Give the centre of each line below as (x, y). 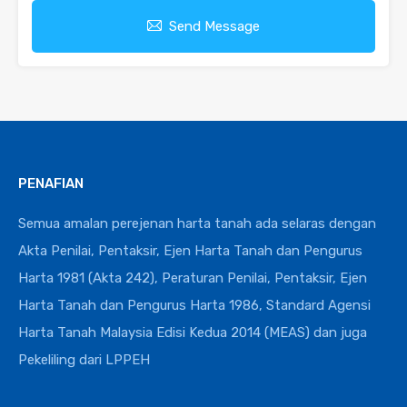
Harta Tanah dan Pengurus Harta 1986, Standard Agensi (194, 305)
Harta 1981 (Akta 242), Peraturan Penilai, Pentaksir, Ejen (193, 278)
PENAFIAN (51, 183)
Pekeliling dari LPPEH (84, 359)
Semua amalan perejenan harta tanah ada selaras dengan (197, 223)
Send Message (214, 26)
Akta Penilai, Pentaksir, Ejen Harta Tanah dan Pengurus (190, 250)
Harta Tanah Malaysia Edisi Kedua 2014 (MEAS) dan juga (193, 332)
